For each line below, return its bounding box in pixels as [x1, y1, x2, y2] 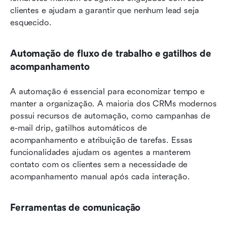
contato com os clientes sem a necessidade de [10, 159, 188, 169]
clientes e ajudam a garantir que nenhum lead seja [10, 5, 199, 15]
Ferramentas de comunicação [10, 202, 141, 213]
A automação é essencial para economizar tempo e [10, 86, 205, 96]
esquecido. [10, 17, 52, 27]
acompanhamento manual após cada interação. [10, 171, 190, 181]
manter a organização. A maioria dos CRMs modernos [10, 98, 217, 108]
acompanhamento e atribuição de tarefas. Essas [10, 135, 193, 145]
